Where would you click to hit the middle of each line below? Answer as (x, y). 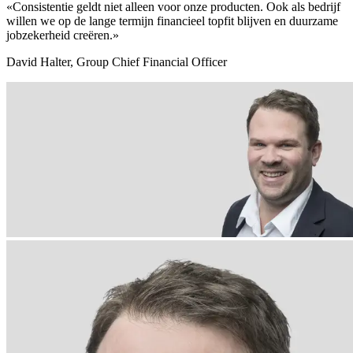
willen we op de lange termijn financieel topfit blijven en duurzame (172, 20)
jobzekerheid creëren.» (63, 35)
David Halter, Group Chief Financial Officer (117, 61)
